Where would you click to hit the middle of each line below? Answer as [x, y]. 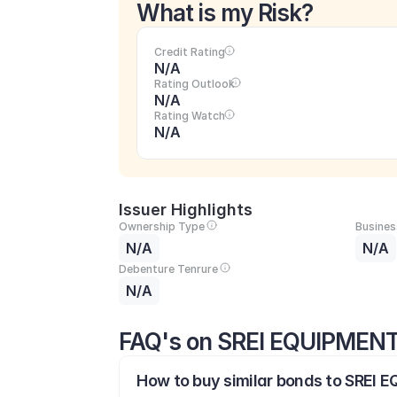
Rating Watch [190, 116]
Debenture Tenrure [169, 269]
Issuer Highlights [186, 210]
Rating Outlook [195, 84]
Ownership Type [162, 226]
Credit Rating [190, 52]
